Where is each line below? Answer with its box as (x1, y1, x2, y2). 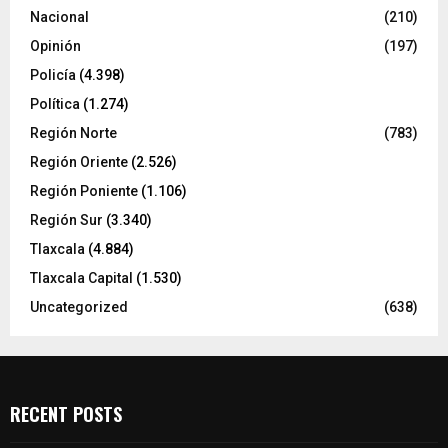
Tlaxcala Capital (30, 270, 133, 287)
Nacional (30, 9, 89, 26)
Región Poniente (30, 183, 138, 200)
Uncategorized (30, 299, 128, 316)
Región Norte (30, 125, 117, 142)
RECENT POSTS (10, 401, 122, 428)
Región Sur (30, 212, 103, 229)
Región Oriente (30, 154, 128, 171)
